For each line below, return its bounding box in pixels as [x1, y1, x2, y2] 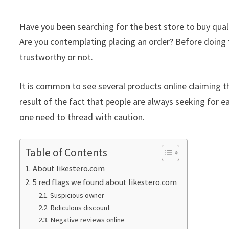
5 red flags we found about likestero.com [32, 177, 177, 188]
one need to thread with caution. [19, 111, 145, 123]
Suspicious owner [50, 191, 104, 200]
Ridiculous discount [50, 203, 110, 213]
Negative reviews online [50, 215, 125, 225]
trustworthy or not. [19, 51, 94, 63]
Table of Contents [25, 146, 108, 160]
